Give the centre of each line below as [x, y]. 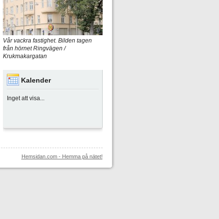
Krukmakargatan [25, 56]
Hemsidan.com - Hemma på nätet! [62, 156]
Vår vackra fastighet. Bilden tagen [47, 41]
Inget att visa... [25, 98]
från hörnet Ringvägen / [34, 48]
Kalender [36, 80]
